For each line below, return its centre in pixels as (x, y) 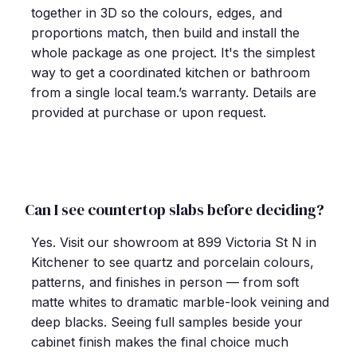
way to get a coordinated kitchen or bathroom (171, 73)
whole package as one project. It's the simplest (173, 53)
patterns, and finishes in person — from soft (165, 282)
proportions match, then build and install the (165, 33)
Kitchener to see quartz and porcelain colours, (173, 263)
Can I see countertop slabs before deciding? (175, 210)
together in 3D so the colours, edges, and (157, 13)
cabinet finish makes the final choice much (160, 342)
